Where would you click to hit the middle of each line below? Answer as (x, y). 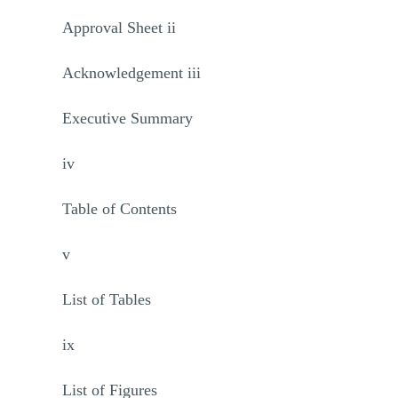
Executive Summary (127, 118)
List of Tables (107, 299)
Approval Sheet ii (119, 28)
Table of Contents (119, 209)
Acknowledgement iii (131, 73)
